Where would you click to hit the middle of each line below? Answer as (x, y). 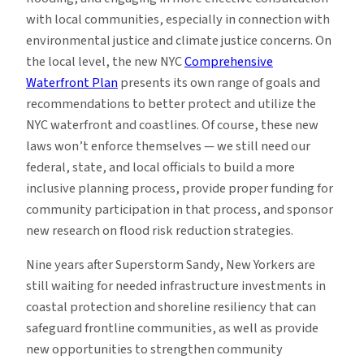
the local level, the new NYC (105, 61)
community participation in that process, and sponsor (180, 209)
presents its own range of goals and (219, 82)
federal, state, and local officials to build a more (160, 167)
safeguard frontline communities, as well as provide (172, 328)
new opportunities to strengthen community (154, 349)
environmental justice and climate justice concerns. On (179, 40)
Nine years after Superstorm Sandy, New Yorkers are (171, 264)
